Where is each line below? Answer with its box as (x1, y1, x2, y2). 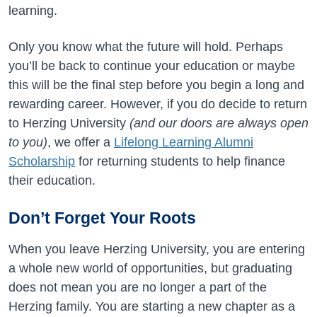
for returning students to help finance (75, 154, 285, 168)
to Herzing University (8, 116, 129, 130)
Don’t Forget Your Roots (8, 209, 196, 227)
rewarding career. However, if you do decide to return (8, 97, 307, 111)
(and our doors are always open (129, 116, 309, 130)
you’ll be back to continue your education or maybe (8, 59, 295, 73)
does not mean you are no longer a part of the (8, 280, 267, 294)
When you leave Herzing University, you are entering (8, 242, 305, 256)
